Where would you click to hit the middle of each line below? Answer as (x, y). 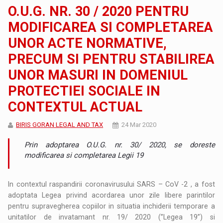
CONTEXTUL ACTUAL (75, 107)
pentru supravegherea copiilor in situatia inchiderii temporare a (111, 206)
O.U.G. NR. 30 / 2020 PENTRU (99, 11)
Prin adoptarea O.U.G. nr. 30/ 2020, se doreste (120, 145)
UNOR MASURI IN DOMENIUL (98, 75)
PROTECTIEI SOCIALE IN (84, 91)
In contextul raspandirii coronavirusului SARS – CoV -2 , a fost (111, 184)
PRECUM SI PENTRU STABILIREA (111, 59)
